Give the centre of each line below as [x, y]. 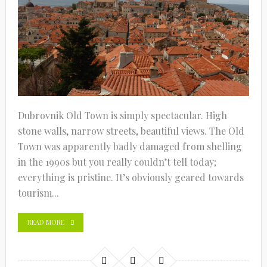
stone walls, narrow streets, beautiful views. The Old [131, 131]
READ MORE [46, 222]
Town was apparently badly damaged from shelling [130, 146]
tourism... [38, 193]
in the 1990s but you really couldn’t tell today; [117, 162]
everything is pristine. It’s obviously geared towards [131, 177]
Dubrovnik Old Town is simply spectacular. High [122, 115]
